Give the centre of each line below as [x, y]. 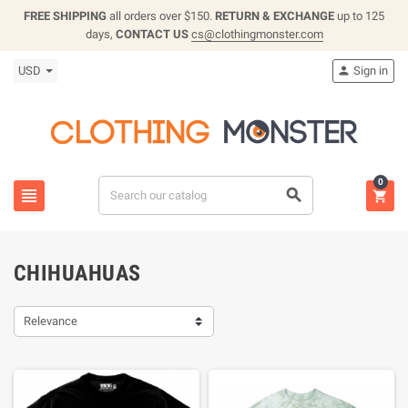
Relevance [51, 321]
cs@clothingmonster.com [257, 34]
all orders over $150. [161, 16]
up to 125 [359, 16]
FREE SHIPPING [65, 16]
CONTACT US [153, 34]
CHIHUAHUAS [77, 273]
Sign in [371, 71]
